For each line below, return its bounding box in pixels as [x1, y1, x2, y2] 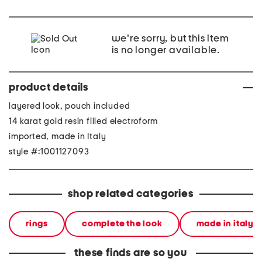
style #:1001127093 [9, 147, 89, 156]
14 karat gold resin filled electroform [9, 117, 158, 126]
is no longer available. [111, 45, 220, 56]
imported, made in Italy [9, 132, 106, 141]
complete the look [82, 219, 163, 228]
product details [9, 82, 88, 93]
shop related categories [68, 189, 194, 199]
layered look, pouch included [9, 102, 130, 111]
